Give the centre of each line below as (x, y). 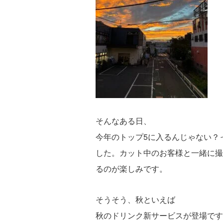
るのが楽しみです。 (131, 168)
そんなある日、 (123, 121)
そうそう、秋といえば (135, 199)
